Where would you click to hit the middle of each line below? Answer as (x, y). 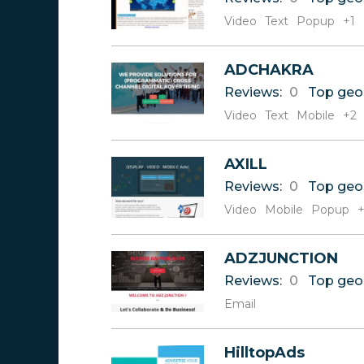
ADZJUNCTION (281, 258)
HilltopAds (264, 353)
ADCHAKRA (269, 70)
